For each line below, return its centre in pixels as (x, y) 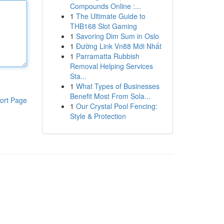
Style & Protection (98, 116)
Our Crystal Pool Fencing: (116, 106)
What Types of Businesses (117, 86)
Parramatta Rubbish (107, 56)
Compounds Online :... (105, 6)
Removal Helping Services (111, 66)
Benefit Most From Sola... (110, 96)
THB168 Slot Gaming (103, 26)
